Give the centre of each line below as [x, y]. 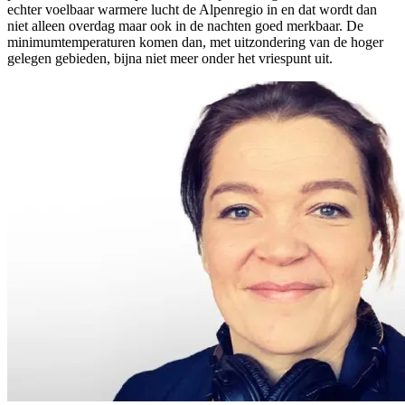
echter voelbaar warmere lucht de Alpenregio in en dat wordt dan [192, 10]
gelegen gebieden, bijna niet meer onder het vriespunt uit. [170, 59]
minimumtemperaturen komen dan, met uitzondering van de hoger [195, 42]
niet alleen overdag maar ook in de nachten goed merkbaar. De [185, 26]
